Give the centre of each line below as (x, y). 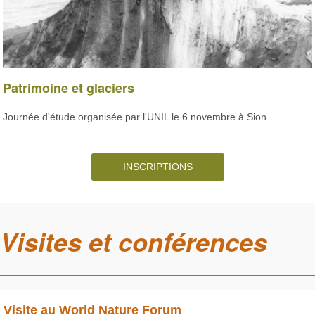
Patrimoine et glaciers (69, 88)
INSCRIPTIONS (157, 166)
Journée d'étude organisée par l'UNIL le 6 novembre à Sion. (136, 116)
